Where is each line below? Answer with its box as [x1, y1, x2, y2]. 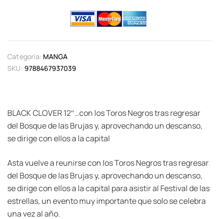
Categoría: [7, 51, 42, 61]
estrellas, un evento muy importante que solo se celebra [7, 195, 206, 206]
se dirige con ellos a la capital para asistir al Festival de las [7, 182, 210, 194]
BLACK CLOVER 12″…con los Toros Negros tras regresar [7, 107, 200, 118]
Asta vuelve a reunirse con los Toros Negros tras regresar [7, 157, 209, 168]
